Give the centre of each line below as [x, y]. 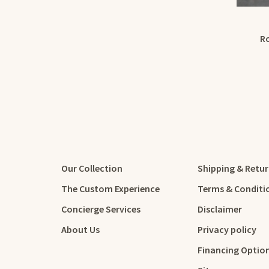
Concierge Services [101, 209]
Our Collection [92, 168]
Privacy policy [227, 230]
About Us [80, 230]
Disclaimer [220, 209]
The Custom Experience [110, 189]
